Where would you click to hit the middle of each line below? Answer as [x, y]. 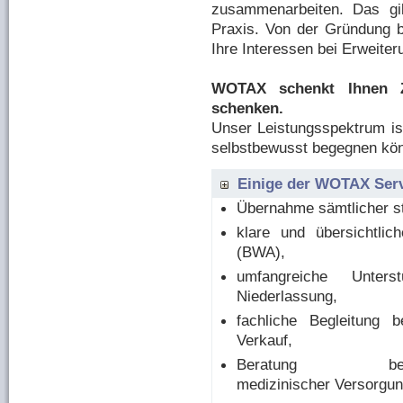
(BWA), [261, 252]
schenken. [247, 108]
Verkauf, [264, 340]
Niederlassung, [287, 296]
